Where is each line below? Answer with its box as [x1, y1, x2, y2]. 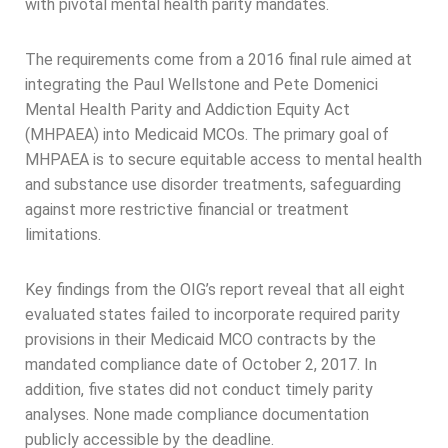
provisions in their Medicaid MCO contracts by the [25, 330, 376, 350]
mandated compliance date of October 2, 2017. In [25, 355, 377, 375]
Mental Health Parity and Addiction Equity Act [25, 100, 350, 120]
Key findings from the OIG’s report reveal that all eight [25, 280, 405, 300]
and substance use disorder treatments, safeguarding [25, 175, 401, 195]
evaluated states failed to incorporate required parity [25, 305, 400, 325]
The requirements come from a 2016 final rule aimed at [25, 50, 412, 70]
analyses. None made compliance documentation [25, 405, 369, 425]
